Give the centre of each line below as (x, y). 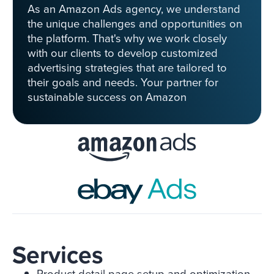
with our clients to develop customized (123, 53)
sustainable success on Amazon (107, 97)
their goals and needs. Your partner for (123, 83)
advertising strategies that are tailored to (127, 68)
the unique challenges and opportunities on (135, 24)
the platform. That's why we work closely (127, 39)
